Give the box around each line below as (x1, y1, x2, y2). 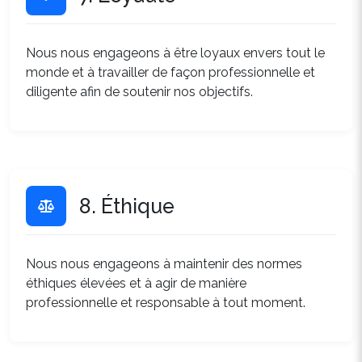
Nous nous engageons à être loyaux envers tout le (26, 45, 325, 61)
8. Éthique (79, 194, 175, 218)
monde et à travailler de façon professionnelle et (26, 65, 315, 80)
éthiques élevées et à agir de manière (26, 276, 246, 291)
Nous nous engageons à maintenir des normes (26, 256, 302, 271)
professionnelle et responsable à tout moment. (26, 295, 305, 310)
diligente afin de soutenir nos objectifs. (26, 84, 253, 99)
